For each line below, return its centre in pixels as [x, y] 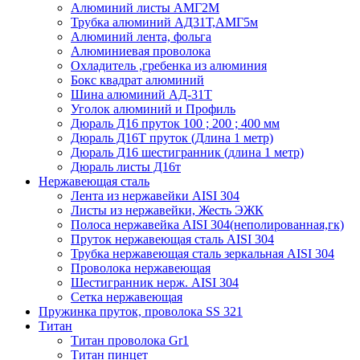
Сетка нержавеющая [127, 297]
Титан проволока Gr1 [130, 340]
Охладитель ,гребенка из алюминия [169, 65]
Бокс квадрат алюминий [137, 80]
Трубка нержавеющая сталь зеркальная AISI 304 [202, 253]
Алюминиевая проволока [141, 51]
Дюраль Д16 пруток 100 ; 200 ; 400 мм [175, 123]
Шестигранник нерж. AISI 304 [155, 282]
